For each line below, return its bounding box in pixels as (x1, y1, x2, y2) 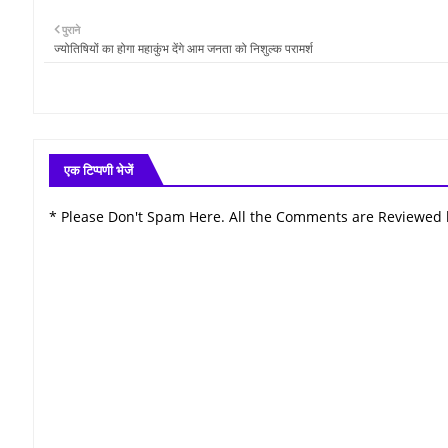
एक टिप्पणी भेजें (64, 160, 133, 179)
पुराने (62, 21, 80, 37)
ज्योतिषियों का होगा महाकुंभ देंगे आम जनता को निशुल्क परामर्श (54, 39, 313, 57)
